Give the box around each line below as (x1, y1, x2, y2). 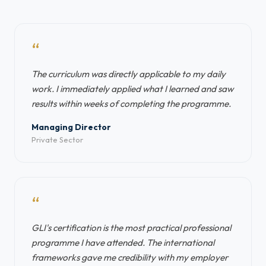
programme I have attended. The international (31, 237, 214, 248)
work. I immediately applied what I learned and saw (31, 83, 233, 94)
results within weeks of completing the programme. (31, 98, 231, 109)
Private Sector (31, 135, 83, 144)
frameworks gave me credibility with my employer (31, 252, 228, 263)
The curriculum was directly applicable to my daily (31, 68, 226, 80)
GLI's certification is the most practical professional (31, 222, 231, 233)
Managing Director (31, 122, 111, 132)
